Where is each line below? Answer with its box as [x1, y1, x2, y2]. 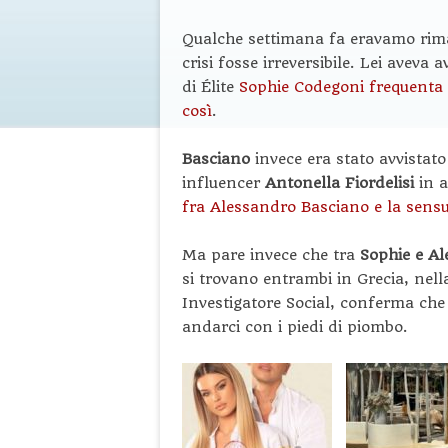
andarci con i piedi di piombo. [182, 318, 408, 336]
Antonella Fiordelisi [265, 174, 419, 192]
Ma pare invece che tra [182, 246, 360, 264]
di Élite [182, 78, 239, 96]
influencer [182, 174, 265, 192]
